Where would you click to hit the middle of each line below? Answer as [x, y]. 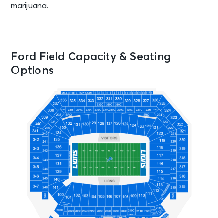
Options [32, 71]
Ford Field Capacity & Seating [91, 57]
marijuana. [30, 6]
